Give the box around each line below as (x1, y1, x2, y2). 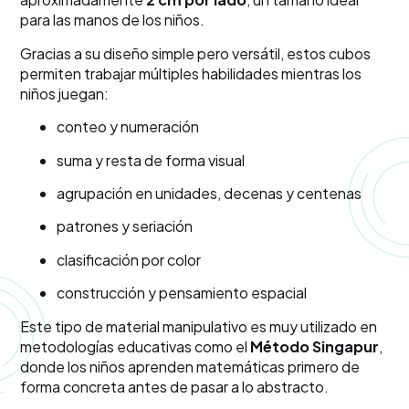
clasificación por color (57, 249, 202, 269)
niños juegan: (20, 83, 110, 103)
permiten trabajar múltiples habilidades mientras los (20, 63, 362, 83)
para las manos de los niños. (20, 10, 205, 30)
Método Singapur (250, 336, 380, 356)
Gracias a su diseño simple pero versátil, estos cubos (20, 43, 372, 63)
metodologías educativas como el (20, 336, 251, 356)
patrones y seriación (57, 216, 194, 236)
